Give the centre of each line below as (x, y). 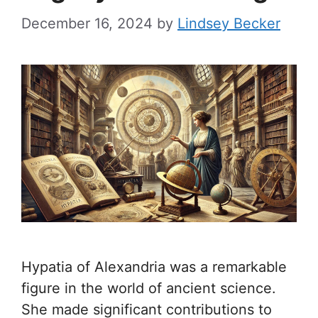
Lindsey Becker (229, 24)
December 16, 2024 (87, 24)
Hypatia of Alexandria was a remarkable (154, 267)
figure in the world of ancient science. (149, 289)
